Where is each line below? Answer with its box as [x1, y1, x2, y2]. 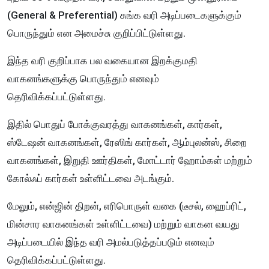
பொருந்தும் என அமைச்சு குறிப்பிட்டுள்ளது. [7, 27, 186, 40]
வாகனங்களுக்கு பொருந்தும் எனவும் [7, 73, 159, 85]
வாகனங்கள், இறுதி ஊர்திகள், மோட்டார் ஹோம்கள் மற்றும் [7, 154, 252, 167]
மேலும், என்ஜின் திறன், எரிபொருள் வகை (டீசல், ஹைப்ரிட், [7, 200, 246, 213]
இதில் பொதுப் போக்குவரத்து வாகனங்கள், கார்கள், [7, 118, 222, 131]
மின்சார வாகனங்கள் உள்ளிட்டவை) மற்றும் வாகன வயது [7, 218, 240, 231]
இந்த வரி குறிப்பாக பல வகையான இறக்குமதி [7, 55, 198, 67]
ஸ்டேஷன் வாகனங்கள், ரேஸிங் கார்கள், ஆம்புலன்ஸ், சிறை [7, 136, 247, 149]
